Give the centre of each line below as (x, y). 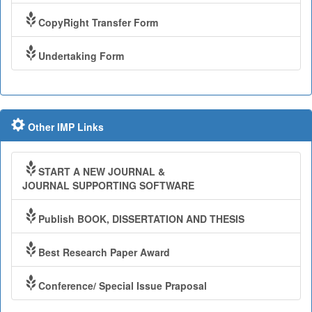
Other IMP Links (64, 127)
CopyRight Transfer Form (98, 23)
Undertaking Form (81, 56)
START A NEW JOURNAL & (102, 172)
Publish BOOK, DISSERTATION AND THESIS (141, 219)
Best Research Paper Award (104, 252)
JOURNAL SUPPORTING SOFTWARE (108, 186)
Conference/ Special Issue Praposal (123, 286)
